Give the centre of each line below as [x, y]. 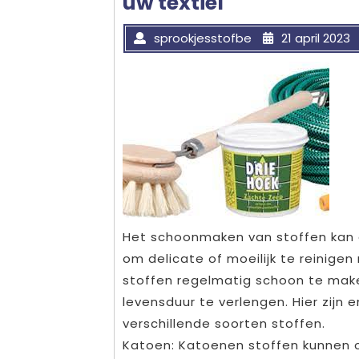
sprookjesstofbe [203, 38]
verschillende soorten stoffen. [224, 324]
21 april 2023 [316, 38]
